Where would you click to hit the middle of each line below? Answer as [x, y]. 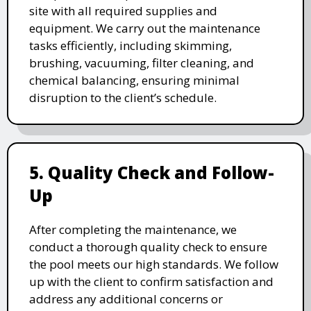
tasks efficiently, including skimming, [131, 46]
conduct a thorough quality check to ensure [148, 247]
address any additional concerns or [126, 299]
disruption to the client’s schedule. [123, 98]
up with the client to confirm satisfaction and [151, 282]
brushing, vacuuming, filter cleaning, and [142, 63]
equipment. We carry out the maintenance [145, 28]
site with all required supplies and [123, 11]
